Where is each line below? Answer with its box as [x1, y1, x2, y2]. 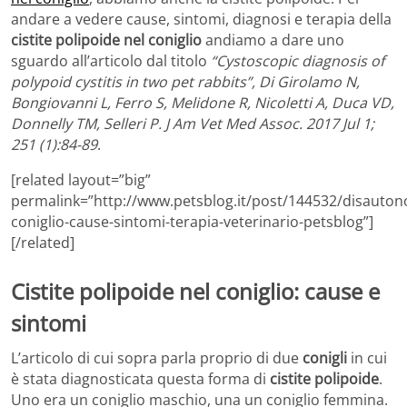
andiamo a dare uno [202, 30, 344, 51]
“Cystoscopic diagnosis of [211, 51, 384, 72]
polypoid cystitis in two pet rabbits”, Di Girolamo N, [11, 72, 360, 93]
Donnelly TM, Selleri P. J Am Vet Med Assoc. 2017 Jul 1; [11, 114, 374, 134]
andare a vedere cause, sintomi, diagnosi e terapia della [11, 9, 392, 30]
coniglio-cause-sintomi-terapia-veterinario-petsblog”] [11, 212, 373, 233]
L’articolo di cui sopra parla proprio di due [11, 348, 303, 369]
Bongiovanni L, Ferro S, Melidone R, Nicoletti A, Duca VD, [11, 93, 394, 114]
